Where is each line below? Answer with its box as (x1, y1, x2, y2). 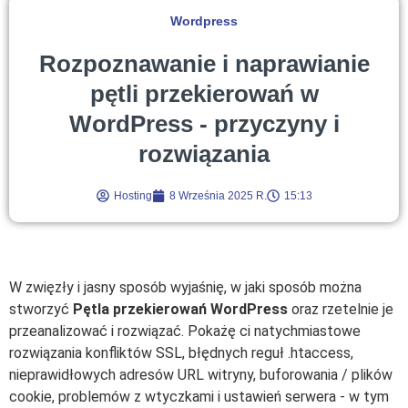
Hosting (113, 189, 152, 202)
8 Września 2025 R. (168, 189, 267, 202)
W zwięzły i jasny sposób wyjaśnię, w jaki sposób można (9, 278, 362, 296)
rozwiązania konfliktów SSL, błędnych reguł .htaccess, (9, 343, 353, 362)
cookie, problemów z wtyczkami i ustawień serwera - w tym (9, 387, 389, 405)
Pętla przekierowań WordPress (73, 300, 288, 318)
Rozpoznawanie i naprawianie (38, 49, 370, 77)
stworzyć (9, 300, 73, 318)
